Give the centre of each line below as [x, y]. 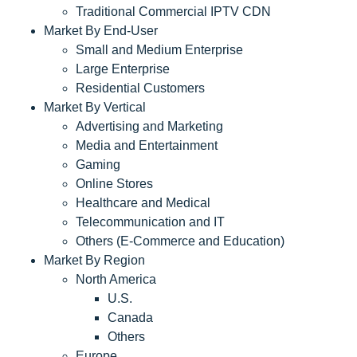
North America [116, 279]
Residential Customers [140, 88]
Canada [130, 318]
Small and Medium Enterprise [159, 50]
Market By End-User [101, 31]
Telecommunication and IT [150, 222]
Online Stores [114, 184]
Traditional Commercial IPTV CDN [173, 12]
